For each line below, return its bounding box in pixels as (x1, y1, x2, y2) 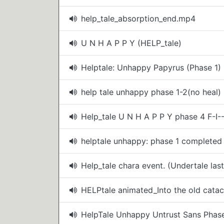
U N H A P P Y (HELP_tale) (81, 38, 181, 48)
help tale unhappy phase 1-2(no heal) (81, 87, 221, 97)
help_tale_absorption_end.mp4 (81, 13, 195, 23)
